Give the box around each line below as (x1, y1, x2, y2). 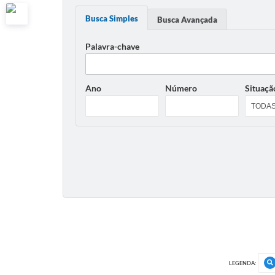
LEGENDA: (229, 259, 256, 266)
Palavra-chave (85, 41, 139, 52)
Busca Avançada (157, 15, 217, 25)
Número (165, 83, 197, 94)
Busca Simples (85, 14, 138, 24)
